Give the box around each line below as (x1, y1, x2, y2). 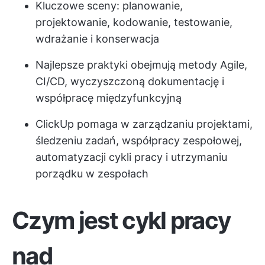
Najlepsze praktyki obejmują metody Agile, (35, 59, 247, 71)
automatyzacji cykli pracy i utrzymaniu (35, 151, 227, 163)
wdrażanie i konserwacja (35, 33, 159, 45)
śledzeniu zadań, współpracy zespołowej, (35, 134, 242, 147)
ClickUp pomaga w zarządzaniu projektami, (35, 118, 253, 130)
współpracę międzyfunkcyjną (35, 92, 182, 104)
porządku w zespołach (35, 167, 148, 180)
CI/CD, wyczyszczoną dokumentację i (35, 75, 224, 88)
